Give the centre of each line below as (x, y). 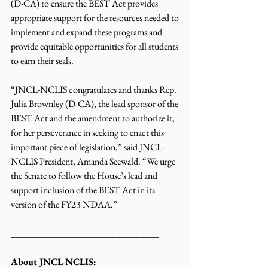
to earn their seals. (43, 60)
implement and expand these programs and (87, 32)
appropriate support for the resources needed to (96, 17)
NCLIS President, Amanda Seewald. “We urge (94, 161)
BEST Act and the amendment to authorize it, (94, 118)
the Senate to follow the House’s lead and (85, 175)
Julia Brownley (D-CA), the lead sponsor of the (95, 103)
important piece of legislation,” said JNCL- (88, 147)
